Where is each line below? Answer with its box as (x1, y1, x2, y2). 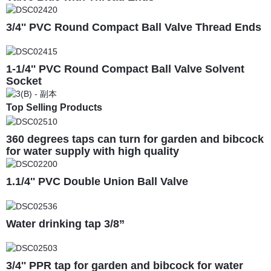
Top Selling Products (6, 102, 102, 113)
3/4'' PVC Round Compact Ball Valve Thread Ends (6, 21, 261, 33)
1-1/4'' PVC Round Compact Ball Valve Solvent (6, 63, 244, 76)
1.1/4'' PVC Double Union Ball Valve (6, 175, 188, 188)
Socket (6, 75, 42, 88)
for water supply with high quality (6, 145, 179, 157)
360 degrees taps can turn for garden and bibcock (6, 132, 264, 145)
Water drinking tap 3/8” (6, 217, 125, 230)
